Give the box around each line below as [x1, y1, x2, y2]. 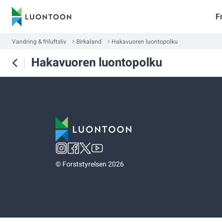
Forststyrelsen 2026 [62, 159, 124, 169]
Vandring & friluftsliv [12, 37, 66, 46]
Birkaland [76, 37, 102, 46]
